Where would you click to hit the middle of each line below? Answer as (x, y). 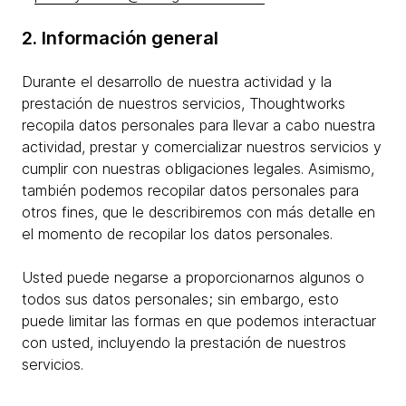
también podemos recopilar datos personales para (190, 190)
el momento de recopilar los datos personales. (177, 234)
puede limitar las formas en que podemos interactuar (199, 321)
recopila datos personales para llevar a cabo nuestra (198, 125)
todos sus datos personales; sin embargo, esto (180, 299)
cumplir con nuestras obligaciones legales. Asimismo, (198, 169)
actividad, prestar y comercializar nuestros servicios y (202, 147)
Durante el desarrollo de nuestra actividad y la (177, 82)
